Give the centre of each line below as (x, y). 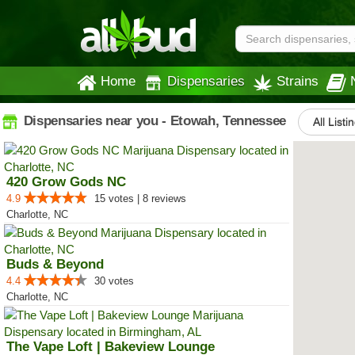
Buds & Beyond (55, 264)
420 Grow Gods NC (66, 182)
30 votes (114, 281)
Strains (298, 81)
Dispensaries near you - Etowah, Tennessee (153, 120)
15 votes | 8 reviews (140, 198)
